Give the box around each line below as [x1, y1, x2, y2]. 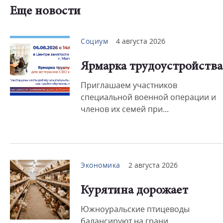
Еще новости [10, 5, 81, 18]
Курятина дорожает [81, 185, 188, 197]
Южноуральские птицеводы [81, 204, 190, 215]
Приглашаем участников [81, 80, 177, 91]
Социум [81, 36, 108, 46]
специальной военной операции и [81, 92, 216, 103]
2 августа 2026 [128, 160, 178, 170]
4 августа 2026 [116, 36, 165, 46]
